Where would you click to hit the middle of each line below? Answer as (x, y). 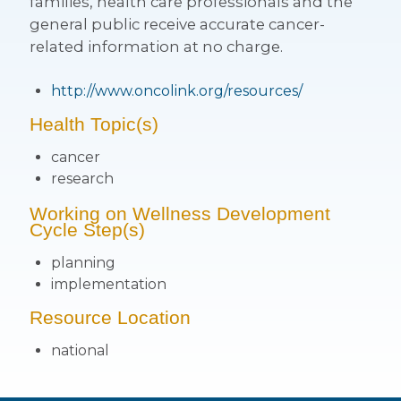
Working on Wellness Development (179, 214)
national (80, 351)
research (82, 179)
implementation (108, 285)
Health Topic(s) (94, 124)
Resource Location (110, 318)
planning (83, 263)
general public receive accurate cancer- (177, 24)
